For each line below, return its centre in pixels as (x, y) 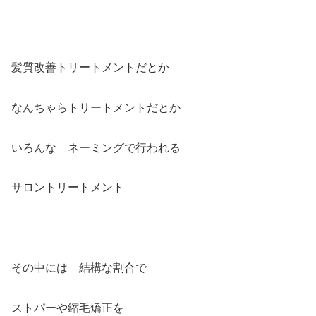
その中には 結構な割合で (79, 268)
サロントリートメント (68, 188)
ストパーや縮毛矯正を (68, 308)
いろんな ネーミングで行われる (96, 147)
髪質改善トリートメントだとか (90, 68)
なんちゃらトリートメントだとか (96, 107)
